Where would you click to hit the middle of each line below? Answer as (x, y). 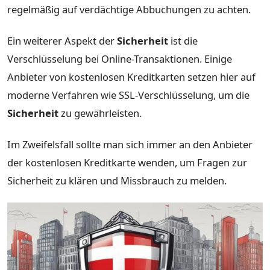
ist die (183, 41)
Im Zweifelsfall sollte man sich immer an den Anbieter (130, 144)
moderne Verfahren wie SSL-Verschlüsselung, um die (128, 95)
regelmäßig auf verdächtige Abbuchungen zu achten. (129, 10)
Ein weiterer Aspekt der (62, 41)
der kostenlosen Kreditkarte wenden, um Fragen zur (127, 162)
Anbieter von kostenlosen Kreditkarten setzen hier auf (131, 77)
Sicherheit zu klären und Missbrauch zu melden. (117, 180)
